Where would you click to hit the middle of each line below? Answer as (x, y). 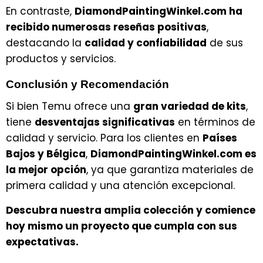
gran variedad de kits (190, 107)
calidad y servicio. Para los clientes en (104, 138)
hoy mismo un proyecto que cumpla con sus (122, 226)
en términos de (215, 122)
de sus (225, 43)
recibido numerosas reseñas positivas (106, 27)
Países (220, 138)
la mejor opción (46, 170)
